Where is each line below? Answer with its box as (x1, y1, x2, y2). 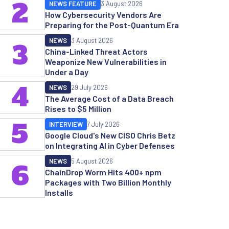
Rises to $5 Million (45, 104, 111, 113)
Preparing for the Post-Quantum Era (45, 20, 179, 30)
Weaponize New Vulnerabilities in (45, 57, 167, 66)
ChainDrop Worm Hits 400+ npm (45, 167, 162, 177)
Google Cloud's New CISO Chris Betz (45, 130, 175, 140)
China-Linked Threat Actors (45, 47, 148, 56)
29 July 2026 (71, 83, 108, 91)
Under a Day (45, 67, 88, 77)
